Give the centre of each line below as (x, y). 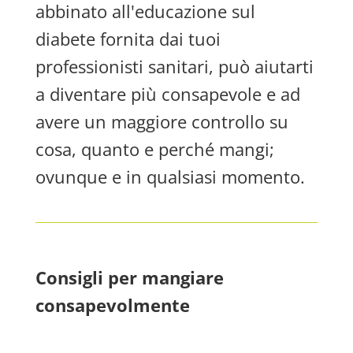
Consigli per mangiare (129, 277)
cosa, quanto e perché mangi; (154, 149)
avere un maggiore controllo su (162, 121)
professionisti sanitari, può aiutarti (174, 66)
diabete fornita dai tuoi (128, 39)
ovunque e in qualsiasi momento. (170, 176)
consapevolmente (112, 305)
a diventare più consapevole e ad (167, 94)
